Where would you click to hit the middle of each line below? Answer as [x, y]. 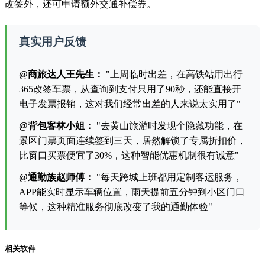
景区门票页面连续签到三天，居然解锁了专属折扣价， [132, 141]
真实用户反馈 [53, 41]
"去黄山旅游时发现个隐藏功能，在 [168, 126]
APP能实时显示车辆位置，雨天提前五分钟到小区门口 [132, 192]
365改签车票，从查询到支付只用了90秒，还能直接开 [130, 89]
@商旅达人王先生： [61, 75]
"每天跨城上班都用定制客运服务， [168, 177]
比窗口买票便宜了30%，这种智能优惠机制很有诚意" [129, 156]
